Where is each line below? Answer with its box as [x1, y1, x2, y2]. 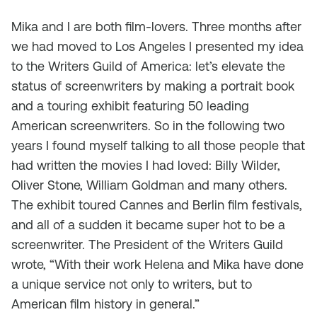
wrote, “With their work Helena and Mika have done [11, 257, 304, 272]
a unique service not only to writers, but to [11, 277, 252, 292]
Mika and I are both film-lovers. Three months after [11, 19, 301, 34]
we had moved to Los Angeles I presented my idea [11, 39, 304, 54]
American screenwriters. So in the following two [11, 118, 284, 133]
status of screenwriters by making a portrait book [11, 79, 294, 93]
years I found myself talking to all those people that [11, 138, 305, 153]
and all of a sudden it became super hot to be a [11, 217, 285, 232]
